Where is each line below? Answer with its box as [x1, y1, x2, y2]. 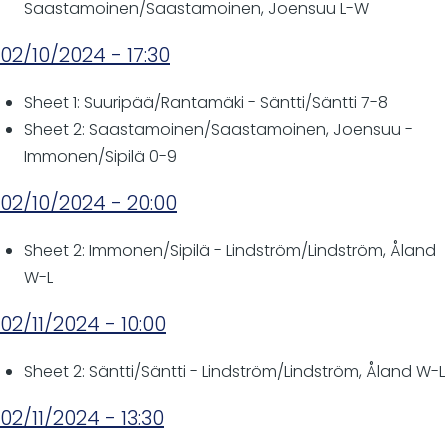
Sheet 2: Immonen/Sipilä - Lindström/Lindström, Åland [24, 239, 436, 262]
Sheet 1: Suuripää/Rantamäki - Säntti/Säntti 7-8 [24, 91, 388, 114]
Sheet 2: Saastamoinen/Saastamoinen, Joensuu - [24, 118, 413, 141]
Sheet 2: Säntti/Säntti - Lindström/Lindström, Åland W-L [24, 360, 445, 383]
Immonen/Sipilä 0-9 [24, 145, 177, 168]
